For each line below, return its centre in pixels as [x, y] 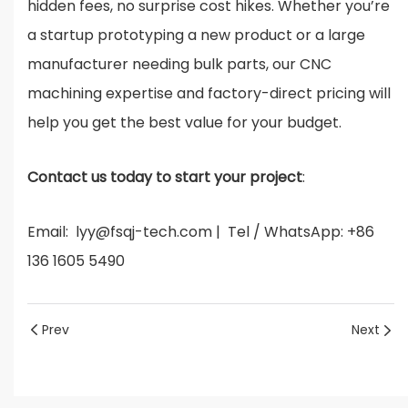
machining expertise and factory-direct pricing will [209, 94]
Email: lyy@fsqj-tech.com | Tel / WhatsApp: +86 [201, 232]
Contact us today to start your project [165, 178]
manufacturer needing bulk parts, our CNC [179, 65]
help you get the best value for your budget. [184, 123]
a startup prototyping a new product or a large [196, 36]
